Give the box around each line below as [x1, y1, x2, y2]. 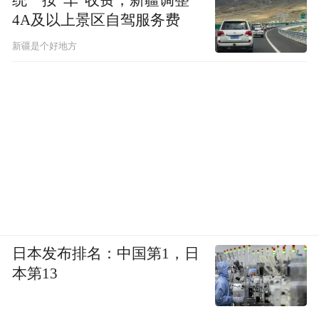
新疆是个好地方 [12, 41, 78, 52]
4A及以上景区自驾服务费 [12, 11, 181, 28]
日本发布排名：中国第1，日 [12, 246, 200, 262]
